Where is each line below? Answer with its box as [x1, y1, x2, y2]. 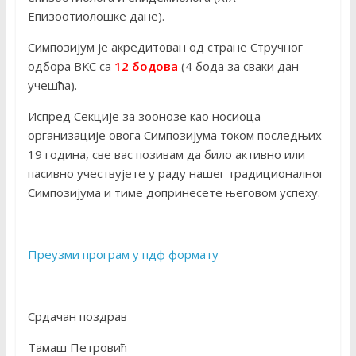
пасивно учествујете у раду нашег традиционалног [27, 165, 324, 182]
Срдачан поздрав [27, 308, 127, 325]
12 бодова [114, 58, 178, 75]
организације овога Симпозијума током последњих [27, 127, 322, 144]
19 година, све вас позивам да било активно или [27, 146, 305, 163]
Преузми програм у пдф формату [27, 246, 219, 263]
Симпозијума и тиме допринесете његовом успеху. [27, 184, 320, 201]
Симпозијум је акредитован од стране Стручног [27, 39, 303, 56]
